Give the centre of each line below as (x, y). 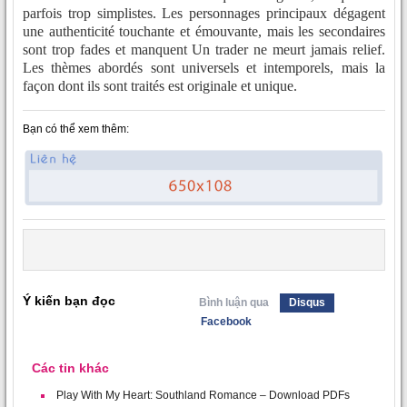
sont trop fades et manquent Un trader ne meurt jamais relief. (204, 50)
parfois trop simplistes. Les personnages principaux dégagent (204, 14)
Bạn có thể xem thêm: (76, 129)
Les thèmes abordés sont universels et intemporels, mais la (204, 68)
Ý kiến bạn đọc (69, 301)
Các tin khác (70, 368)
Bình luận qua (233, 303)
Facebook (226, 322)
